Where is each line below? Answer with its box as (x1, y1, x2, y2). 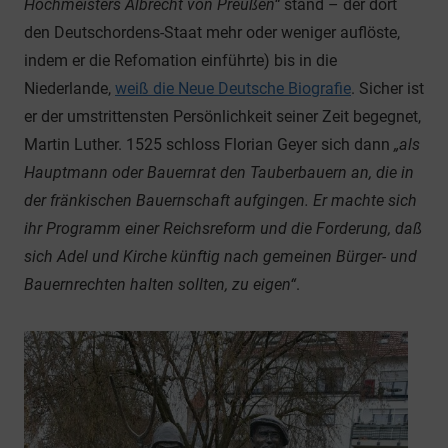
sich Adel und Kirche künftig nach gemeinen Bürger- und (24, 247, 417, 267)
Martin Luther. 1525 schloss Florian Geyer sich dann (24, 135, 394, 155)
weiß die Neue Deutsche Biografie (115, 79, 351, 99)
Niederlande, (24, 79, 115, 99)
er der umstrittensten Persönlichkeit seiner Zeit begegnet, (24, 107, 421, 127)
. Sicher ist (351, 79, 424, 99)
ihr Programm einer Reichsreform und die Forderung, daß (24, 219, 422, 239)
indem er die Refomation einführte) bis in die (24, 51, 337, 71)
